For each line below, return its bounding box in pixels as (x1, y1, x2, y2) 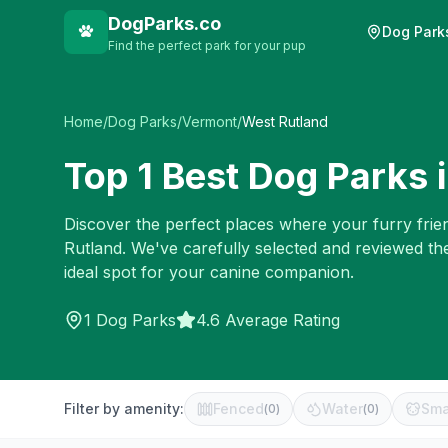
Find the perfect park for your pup (108, 38, 306, 53)
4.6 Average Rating (196, 310, 340, 330)
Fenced (213, 400, 264, 417)
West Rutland (242, 113, 328, 130)
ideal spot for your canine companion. (64, 262, 354, 282)
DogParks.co (108, 13, 221, 34)
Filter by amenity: (64, 400, 184, 417)
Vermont (182, 113, 237, 130)
